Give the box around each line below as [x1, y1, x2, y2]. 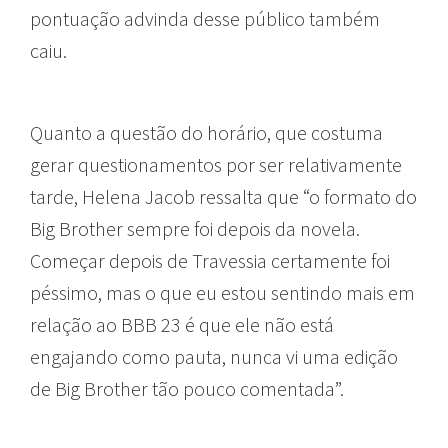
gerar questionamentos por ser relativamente [30, 151, 402, 177]
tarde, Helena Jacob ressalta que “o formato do [30, 183, 417, 209]
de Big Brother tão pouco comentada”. [30, 375, 344, 401]
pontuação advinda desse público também [30, 5, 380, 31]
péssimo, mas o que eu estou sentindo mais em [30, 279, 415, 305]
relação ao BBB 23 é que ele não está [30, 311, 334, 337]
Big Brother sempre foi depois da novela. [30, 215, 360, 241]
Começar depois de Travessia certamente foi [30, 247, 390, 273]
